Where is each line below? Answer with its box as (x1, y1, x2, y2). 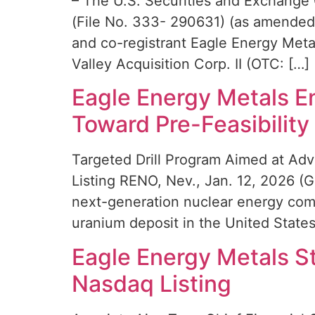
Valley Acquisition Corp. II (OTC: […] (72, 55, 309, 72)
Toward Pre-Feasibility (72, 110, 309, 139)
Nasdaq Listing (72, 269, 231, 297)
